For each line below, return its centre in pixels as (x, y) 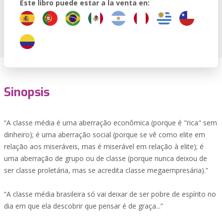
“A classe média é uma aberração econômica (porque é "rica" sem (111, 123)
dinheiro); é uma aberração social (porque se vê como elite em (105, 135)
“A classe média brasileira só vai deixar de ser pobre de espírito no (110, 194)
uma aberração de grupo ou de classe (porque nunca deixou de (106, 158)
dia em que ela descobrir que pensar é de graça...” (83, 206)
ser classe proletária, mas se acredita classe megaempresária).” (106, 170)
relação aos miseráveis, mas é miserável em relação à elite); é (104, 146)
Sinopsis (27, 92)
